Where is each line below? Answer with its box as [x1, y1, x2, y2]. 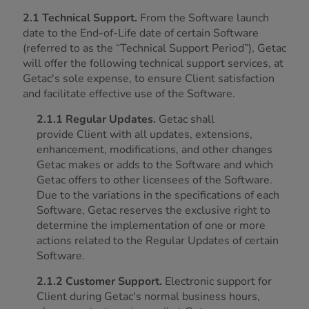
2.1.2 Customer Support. [37, 274, 165, 289]
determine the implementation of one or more [37, 218, 266, 233]
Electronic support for [165, 274, 272, 289]
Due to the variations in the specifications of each [37, 188, 279, 203]
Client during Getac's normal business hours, [37, 289, 260, 304]
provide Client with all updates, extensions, [37, 127, 252, 142]
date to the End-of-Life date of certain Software [23, 26, 259, 41]
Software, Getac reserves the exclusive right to [37, 203, 270, 218]
